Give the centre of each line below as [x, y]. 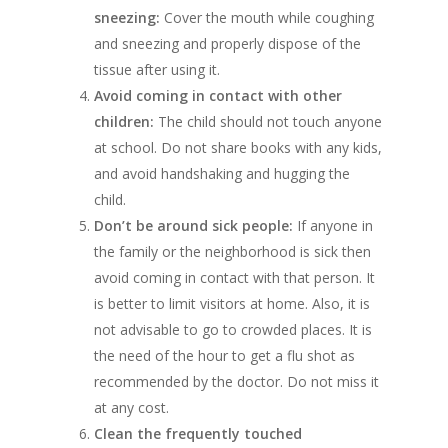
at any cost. [131, 408]
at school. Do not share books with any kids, [238, 148]
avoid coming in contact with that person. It [234, 278]
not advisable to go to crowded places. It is [233, 330]
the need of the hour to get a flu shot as [224, 356]
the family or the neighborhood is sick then [232, 252]
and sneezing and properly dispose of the [227, 44]
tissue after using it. [157, 70]
